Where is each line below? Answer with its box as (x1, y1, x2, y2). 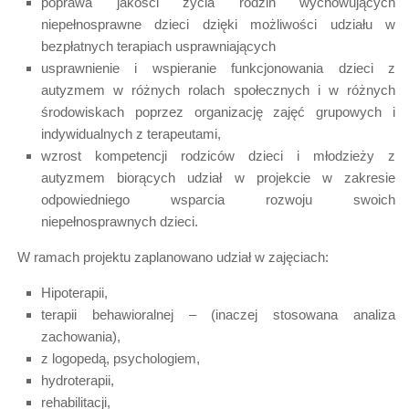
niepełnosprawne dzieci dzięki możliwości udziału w (41, 16, 395, 32)
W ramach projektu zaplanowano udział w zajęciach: (14, 248, 329, 265)
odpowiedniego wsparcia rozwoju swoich (41, 191, 395, 207)
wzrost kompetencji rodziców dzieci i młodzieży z (41, 147, 395, 163)
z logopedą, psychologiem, (41, 350, 200, 366)
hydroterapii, (41, 372, 114, 388)
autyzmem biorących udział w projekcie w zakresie (41, 169, 395, 185)
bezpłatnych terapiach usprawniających (41, 37, 276, 54)
